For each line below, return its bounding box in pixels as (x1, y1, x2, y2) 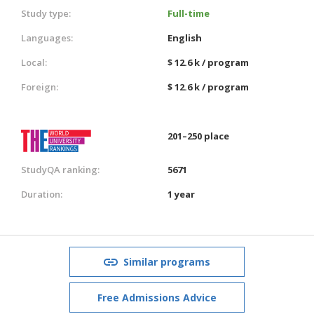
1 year (168, 187, 195, 200)
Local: (21, 55, 47, 69)
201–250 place (168, 129, 229, 142)
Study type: (21, 6, 71, 20)
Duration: (21, 187, 62, 200)
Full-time (168, 6, 210, 20)
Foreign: (21, 80, 58, 93)
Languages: (21, 31, 73, 44)
